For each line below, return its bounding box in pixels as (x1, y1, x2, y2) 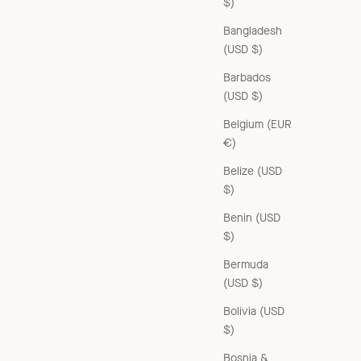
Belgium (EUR (223, 116, 292, 132)
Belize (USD (223, 163, 282, 179)
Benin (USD (223, 210, 280, 226)
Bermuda (223, 256, 268, 272)
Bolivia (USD (223, 303, 284, 319)
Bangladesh (223, 23, 282, 39)
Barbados (223, 69, 271, 85)
